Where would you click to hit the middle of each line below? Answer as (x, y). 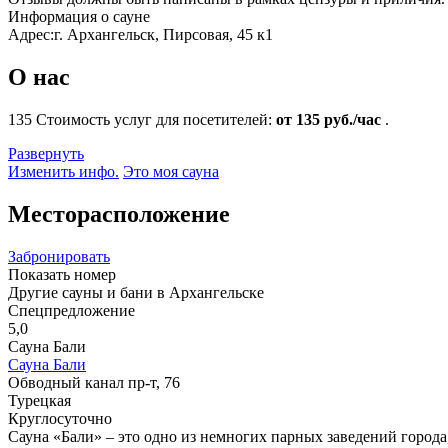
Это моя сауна (171, 171)
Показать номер (62, 274)
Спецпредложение (71, 310)
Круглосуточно (60, 418)
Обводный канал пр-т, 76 (94, 382)
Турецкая (39, 400)
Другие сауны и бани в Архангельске (136, 292)
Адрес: (31, 34)
